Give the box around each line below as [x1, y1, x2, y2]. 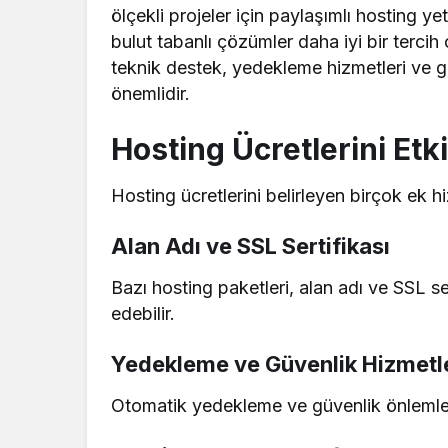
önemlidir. [111, 83, 190, 105]
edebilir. [111, 303, 175, 325]
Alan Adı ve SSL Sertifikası [111, 233, 390, 260]
